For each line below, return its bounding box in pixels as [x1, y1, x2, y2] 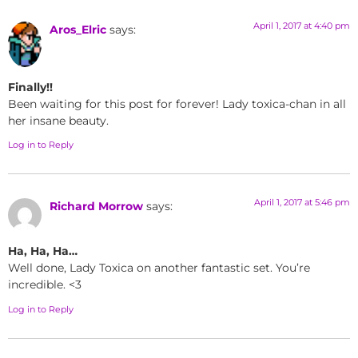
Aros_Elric [50, 22, 106, 38]
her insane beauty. [8, 113, 109, 128]
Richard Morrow [50, 198, 143, 213]
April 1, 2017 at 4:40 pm [253, 20, 350, 32]
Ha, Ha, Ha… [8, 244, 78, 259]
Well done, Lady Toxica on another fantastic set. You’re [8, 261, 310, 276]
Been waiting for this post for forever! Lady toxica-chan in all [8, 96, 346, 111]
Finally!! [8, 79, 53, 94]
